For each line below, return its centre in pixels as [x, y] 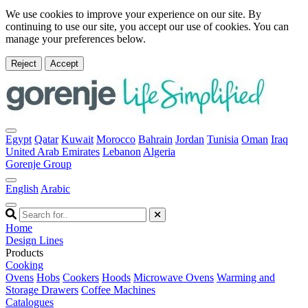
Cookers [81, 277]
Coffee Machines [118, 290]
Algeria [159, 152]
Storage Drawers [42, 290]
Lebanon [122, 152]
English [22, 189]
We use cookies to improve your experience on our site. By [133, 14]
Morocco [116, 139]
